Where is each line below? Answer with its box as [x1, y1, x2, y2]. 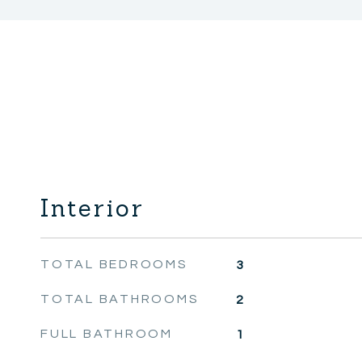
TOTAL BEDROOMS [40, 258, 188, 271]
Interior [40, 193, 145, 223]
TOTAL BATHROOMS [40, 293, 200, 305]
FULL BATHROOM [40, 327, 173, 340]
